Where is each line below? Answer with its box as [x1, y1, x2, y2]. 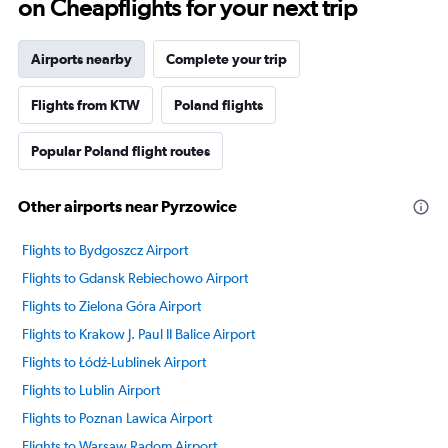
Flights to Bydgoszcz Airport [22, 241, 188, 258]
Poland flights [174, 96, 263, 113]
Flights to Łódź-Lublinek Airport [22, 353, 206, 370]
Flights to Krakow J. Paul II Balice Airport [22, 325, 255, 342]
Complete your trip [166, 50, 287, 67]
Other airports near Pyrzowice [18, 196, 237, 215]
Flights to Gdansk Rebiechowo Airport [22, 269, 248, 286]
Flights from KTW [31, 96, 140, 113]
